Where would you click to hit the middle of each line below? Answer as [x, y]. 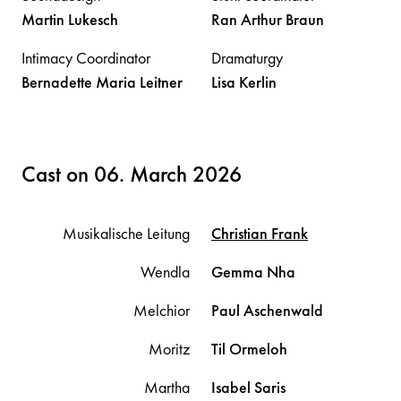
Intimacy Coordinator [86, 58]
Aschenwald [283, 310]
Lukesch [93, 19]
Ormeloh [258, 349]
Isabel [233, 387]
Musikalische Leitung [126, 233]
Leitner [161, 82]
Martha [167, 387]
